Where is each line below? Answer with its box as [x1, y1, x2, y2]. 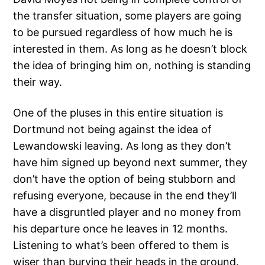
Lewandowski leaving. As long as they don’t [13, 139, 232, 152]
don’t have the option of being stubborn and [13, 172, 236, 185]
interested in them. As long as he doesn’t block [13, 42, 248, 55]
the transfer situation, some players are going [13, 9, 242, 22]
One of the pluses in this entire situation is [13, 106, 224, 119]
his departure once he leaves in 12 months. [13, 222, 228, 235]
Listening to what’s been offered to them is [13, 238, 230, 251]
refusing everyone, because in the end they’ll [13, 189, 237, 202]
